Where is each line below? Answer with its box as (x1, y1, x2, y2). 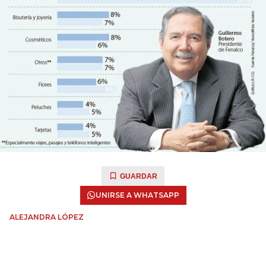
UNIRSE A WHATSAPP (95, 191, 179, 199)
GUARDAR (120, 172, 157, 180)
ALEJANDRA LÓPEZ (9, 213, 84, 221)
